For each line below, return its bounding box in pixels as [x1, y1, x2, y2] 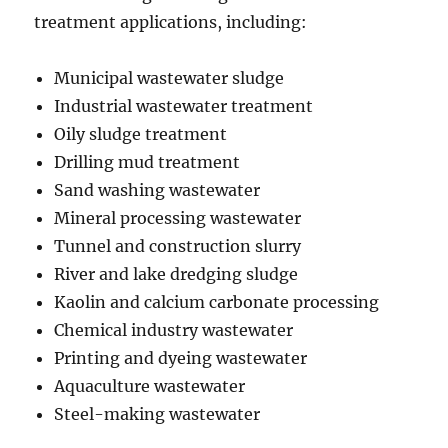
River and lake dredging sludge [54, 264, 299, 284]
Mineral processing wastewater [54, 208, 302, 228]
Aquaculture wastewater [54, 376, 246, 396]
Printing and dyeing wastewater [54, 348, 308, 368]
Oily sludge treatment [54, 124, 228, 144]
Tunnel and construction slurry [54, 236, 302, 256]
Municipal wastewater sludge [54, 68, 285, 88]
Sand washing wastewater [54, 180, 261, 200]
